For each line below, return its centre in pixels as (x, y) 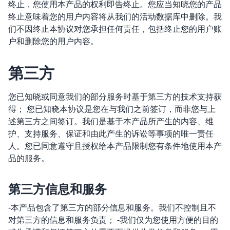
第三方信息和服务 (57, 189)
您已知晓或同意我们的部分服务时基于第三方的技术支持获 (115, 97)
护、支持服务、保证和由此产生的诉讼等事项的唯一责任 (111, 133)
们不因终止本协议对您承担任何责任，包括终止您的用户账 (115, 29)
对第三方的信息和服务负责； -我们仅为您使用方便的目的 (113, 220)
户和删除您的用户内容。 (53, 41)
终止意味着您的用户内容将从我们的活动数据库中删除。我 (115, 16)
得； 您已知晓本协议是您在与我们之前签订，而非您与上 (112, 109)
